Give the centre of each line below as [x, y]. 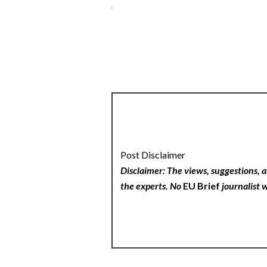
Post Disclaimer [153, 154]
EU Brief [202, 185]
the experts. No [152, 185]
